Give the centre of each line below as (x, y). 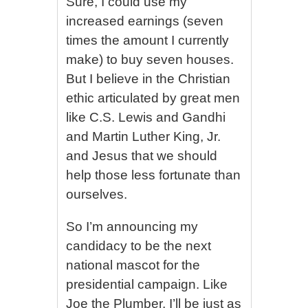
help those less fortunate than (154, 175)
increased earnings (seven (145, 21)
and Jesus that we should (142, 156)
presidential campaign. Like (147, 284)
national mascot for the (133, 265)
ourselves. (97, 194)
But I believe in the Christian (148, 79)
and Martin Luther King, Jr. (144, 136)
